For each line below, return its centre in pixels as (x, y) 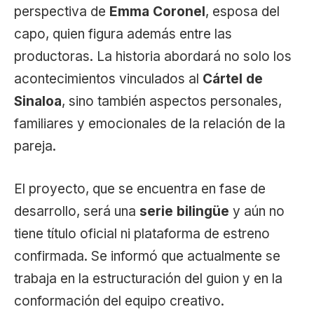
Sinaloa (38, 101)
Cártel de (233, 78)
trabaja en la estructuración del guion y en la (148, 279)
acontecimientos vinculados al (108, 78)
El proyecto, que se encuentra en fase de (140, 189)
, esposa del (243, 11)
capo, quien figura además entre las (123, 34)
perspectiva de (62, 11)
